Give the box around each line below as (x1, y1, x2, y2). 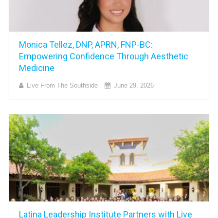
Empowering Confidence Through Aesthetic (18, 51, 188, 61)
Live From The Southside (26, 81, 98, 89)
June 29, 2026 (113, 81, 154, 89)
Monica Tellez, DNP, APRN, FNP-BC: (18, 39, 153, 50)
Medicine (18, 62, 54, 73)
